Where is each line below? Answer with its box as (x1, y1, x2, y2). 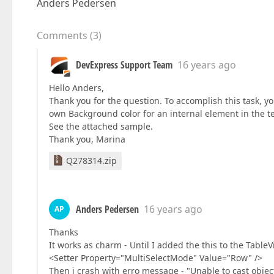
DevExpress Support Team (76, 58, 172, 72)
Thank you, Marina (49, 133, 125, 145)
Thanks (49, 226, 78, 238)
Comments (37, 29, 87, 42)
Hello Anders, (49, 82, 104, 94)
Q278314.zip (66, 155, 117, 166)
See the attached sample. (49, 120, 153, 132)
